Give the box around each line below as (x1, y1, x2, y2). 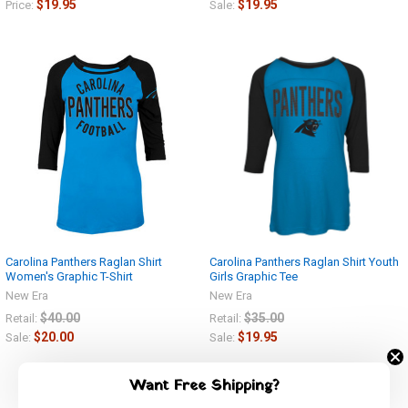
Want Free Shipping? (128, 374, 280, 397)
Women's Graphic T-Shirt (5, 269, 133, 283)
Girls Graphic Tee (209, 269, 298, 283)
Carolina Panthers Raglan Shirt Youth (209, 254, 399, 269)
